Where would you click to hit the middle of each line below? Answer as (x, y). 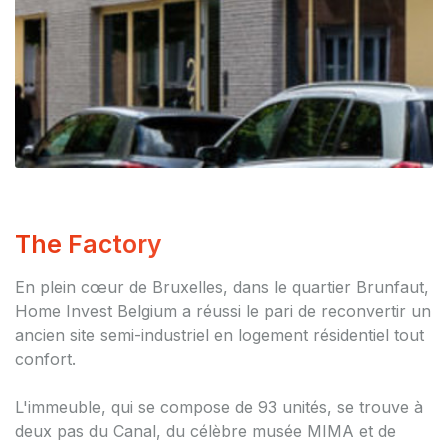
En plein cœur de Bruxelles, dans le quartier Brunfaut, (222, 287)
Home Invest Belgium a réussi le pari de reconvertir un (223, 311)
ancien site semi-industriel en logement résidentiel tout (219, 335)
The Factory (88, 244)
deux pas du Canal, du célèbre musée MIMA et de (205, 431)
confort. (45, 359)
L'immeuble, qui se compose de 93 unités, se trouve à (219, 407)
